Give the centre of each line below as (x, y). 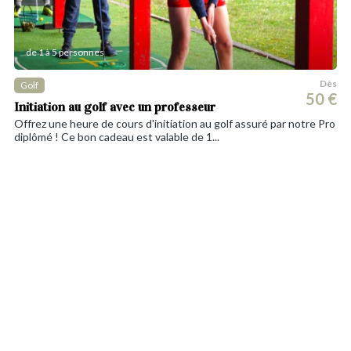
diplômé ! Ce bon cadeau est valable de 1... (117, 136)
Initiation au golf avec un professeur (115, 107)
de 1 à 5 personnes (65, 52)
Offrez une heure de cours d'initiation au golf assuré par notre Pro (175, 123)
